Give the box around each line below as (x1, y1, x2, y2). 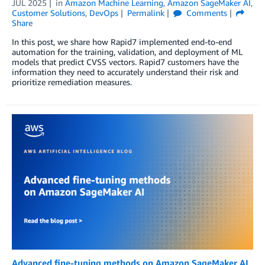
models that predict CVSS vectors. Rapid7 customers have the (12, 56, 239, 67)
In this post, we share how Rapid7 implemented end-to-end (12, 36, 232, 47)
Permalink (127, 7, 164, 18)
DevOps (89, 7, 118, 18)
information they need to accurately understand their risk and (12, 66, 238, 77)
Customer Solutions (12, 7, 85, 18)
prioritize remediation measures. (12, 76, 132, 87)
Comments (183, 7, 227, 18)
